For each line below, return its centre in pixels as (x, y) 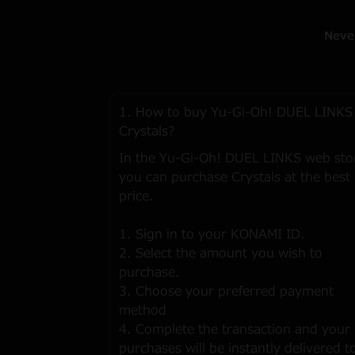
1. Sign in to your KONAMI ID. (212, 235)
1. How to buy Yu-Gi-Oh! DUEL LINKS (236, 113)
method (143, 311)
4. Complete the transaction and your (235, 330)
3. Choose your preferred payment (226, 292)
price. (136, 197)
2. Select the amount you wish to (221, 254)
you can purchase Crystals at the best (235, 177)
